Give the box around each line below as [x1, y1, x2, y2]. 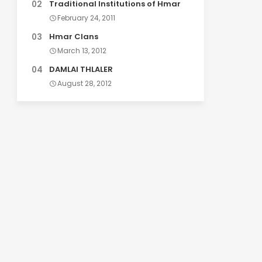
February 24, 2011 [57, 13, 115, 23]
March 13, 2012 [57, 46, 106, 56]
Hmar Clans [49, 31, 98, 42]
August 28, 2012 [57, 78, 112, 88]
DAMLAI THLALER [49, 64, 113, 75]
